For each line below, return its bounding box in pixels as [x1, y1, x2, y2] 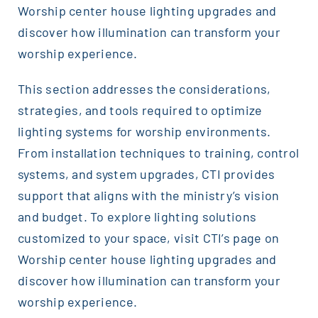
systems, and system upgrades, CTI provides [17, 166, 275, 182]
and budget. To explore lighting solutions [17, 209, 257, 225]
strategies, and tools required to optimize [17, 102, 263, 119]
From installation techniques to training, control [17, 145, 300, 161]
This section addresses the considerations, [17, 81, 271, 97]
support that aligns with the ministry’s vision [17, 187, 280, 204]
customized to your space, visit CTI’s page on [17, 230, 280, 246]
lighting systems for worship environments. [17, 124, 271, 140]
